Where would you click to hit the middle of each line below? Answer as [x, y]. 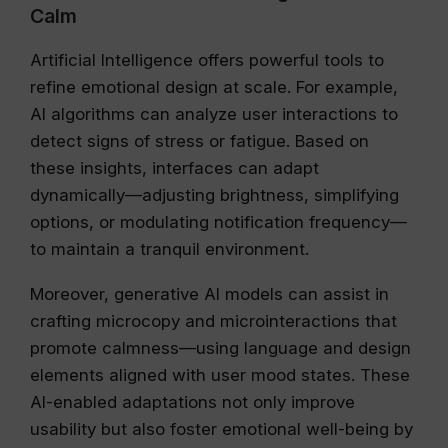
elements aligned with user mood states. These [220, 374]
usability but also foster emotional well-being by [221, 428]
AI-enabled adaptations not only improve [192, 401]
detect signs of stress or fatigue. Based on [199, 140]
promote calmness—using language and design [220, 347]
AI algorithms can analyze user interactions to [214, 113]
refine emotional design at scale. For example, [214, 86]
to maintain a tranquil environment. [169, 248]
